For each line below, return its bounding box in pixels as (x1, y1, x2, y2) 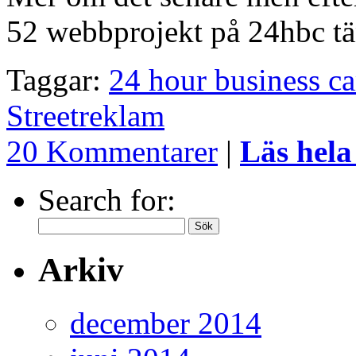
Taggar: (6, 62, 109, 97)
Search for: (38, 182, 176, 217)
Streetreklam (6, 98, 164, 133)
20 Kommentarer (6, 133, 218, 168)
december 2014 (70, 305, 261, 340)
